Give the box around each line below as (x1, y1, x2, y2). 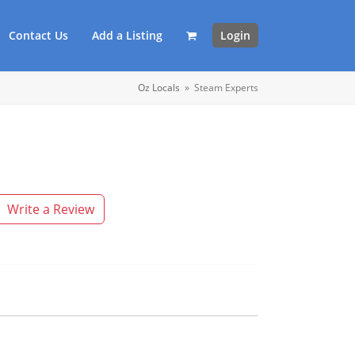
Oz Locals (138, 81, 180, 94)
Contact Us (9, 28, 68, 43)
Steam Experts (194, 81, 258, 94)
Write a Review (6, 200, 94, 218)
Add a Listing (92, 28, 162, 43)
